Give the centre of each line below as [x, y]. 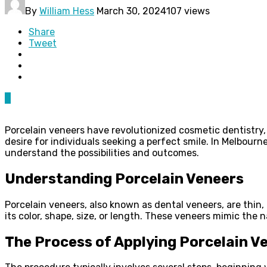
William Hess [67, 11]
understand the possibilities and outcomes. [102, 153]
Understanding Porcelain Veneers [124, 178]
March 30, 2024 [131, 11]
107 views [188, 11]
